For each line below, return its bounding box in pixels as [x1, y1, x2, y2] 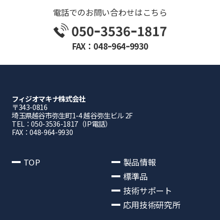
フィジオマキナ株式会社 [11, 93, 85, 104]
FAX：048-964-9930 [11, 126, 73, 137]
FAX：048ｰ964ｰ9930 [71, 40, 149, 53]
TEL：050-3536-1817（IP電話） [11, 118, 112, 129]
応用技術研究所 [123, 198, 181, 211]
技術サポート [123, 184, 172, 196]
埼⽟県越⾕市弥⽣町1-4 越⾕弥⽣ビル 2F [11, 110, 133, 120]
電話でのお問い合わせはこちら [53, 6, 167, 19]
